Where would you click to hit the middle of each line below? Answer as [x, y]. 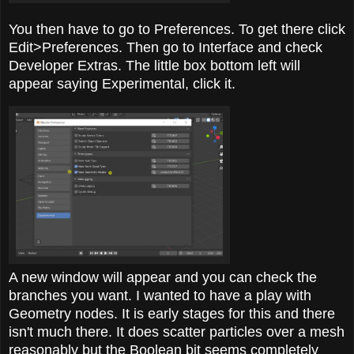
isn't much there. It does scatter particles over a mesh [177, 331]
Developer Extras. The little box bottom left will [154, 66]
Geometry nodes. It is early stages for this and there [172, 313]
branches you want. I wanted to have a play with [160, 295]
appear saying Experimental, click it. [122, 84]
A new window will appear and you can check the [163, 277]
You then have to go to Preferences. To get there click [177, 30]
